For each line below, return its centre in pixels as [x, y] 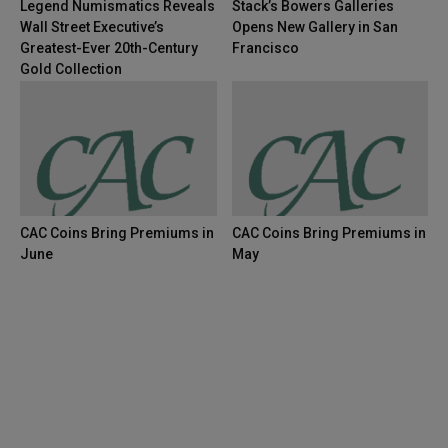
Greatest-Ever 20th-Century [109, 48]
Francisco [265, 48]
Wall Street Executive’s [92, 27]
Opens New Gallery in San [314, 27]
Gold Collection [71, 69]
